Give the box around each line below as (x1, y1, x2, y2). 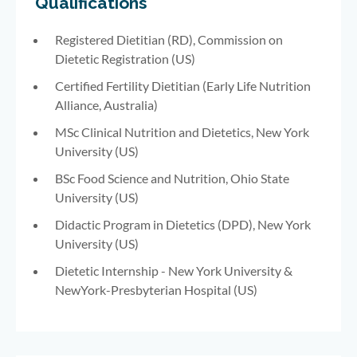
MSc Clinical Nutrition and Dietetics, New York (55, 124, 309, 140)
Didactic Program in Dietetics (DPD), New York (55, 217, 311, 233)
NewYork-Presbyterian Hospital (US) (55, 282, 257, 298)
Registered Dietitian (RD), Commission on (55, 32, 283, 48)
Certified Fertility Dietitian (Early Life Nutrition (55, 78, 311, 94)
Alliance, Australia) (55, 97, 158, 113)
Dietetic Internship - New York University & (55, 263, 292, 279)
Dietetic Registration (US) (55, 51, 195, 67)
